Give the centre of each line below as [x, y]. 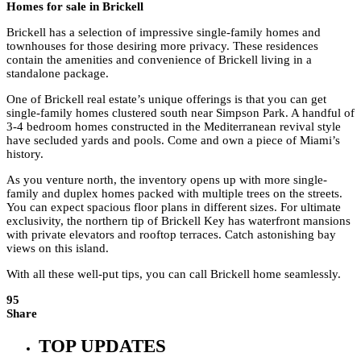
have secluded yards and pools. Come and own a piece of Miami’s [173, 141]
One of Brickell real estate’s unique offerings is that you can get [166, 100]
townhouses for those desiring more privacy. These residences [162, 46]
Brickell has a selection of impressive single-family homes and [164, 33]
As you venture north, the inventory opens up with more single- [167, 180]
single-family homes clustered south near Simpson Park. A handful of [180, 113]
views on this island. [58, 249]
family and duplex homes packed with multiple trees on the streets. [174, 194]
